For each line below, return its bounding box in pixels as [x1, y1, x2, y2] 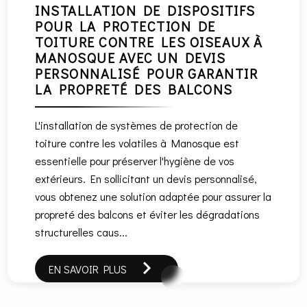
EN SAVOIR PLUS [49, 261, 127, 276]
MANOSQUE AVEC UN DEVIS [35, 48, 226, 66]
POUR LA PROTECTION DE [35, 16, 216, 35]
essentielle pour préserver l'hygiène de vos [35, 153, 235, 168]
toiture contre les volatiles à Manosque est [35, 135, 240, 150]
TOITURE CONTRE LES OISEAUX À [35, 32, 263, 51]
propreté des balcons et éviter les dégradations [35, 206, 260, 221]
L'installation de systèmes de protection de [35, 117, 238, 132]
